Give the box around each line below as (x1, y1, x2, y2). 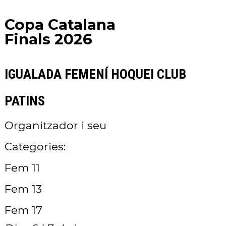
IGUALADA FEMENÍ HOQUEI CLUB (5, 66, 186, 82)
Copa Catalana (5, 15, 116, 33)
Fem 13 (5, 182, 42, 195)
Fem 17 (5, 203, 42, 216)
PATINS (5, 92, 45, 109)
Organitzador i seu (5, 118, 106, 132)
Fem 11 (5, 160, 40, 174)
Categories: (5, 139, 66, 153)
